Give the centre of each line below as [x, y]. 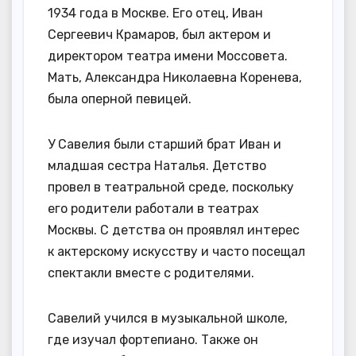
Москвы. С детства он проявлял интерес [174, 230]
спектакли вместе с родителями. [151, 273]
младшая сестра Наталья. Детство [157, 165]
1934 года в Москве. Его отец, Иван [155, 13]
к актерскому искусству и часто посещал [176, 251]
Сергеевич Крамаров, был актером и [159, 34]
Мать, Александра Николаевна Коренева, [175, 77]
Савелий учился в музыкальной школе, [168, 318]
